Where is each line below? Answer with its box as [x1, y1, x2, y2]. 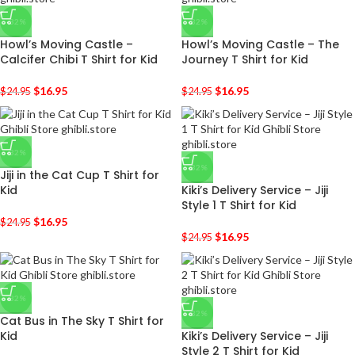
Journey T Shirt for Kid [181, 52, 308, 67]
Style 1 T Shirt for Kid [181, 197, 296, 213]
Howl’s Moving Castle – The [181, 36, 339, 52]
